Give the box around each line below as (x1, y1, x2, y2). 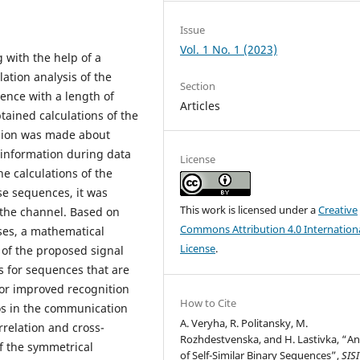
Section (180, 78, 216, 93)
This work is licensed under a (180, 202, 319, 217)
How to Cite (180, 295, 237, 310)
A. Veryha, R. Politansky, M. (180, 315, 309, 330)
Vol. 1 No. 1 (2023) (180, 41, 278, 57)
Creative (318, 202, 358, 217)
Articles (180, 97, 221, 113)
